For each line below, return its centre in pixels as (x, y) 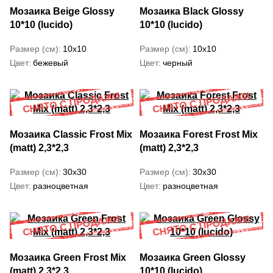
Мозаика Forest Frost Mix (199, 134)
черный (178, 63)
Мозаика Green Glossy (193, 257)
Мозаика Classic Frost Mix (71, 134)
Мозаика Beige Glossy (62, 11)
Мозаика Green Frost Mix (68, 257)
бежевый (51, 63)
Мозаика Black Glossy (192, 11)
